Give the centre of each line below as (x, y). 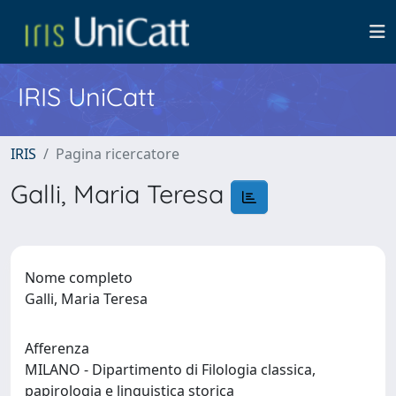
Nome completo (79, 277)
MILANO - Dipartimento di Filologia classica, (170, 369)
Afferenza (57, 348)
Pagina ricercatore (118, 154)
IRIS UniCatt (87, 96)
